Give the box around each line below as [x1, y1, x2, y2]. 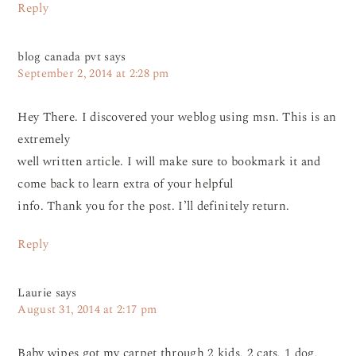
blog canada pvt [17, 48, 101, 67]
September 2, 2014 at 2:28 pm [17, 65, 169, 83]
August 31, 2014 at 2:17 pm [17, 301, 157, 319]
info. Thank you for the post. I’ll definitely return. [17, 197, 290, 216]
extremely [17, 130, 71, 149]
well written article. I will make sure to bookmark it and [17, 153, 321, 172]
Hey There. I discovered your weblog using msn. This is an [17, 108, 337, 127]
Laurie [17, 284, 52, 303]
